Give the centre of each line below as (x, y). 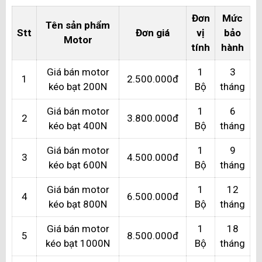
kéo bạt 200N (78, 86)
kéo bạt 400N (78, 125)
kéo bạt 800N (78, 204)
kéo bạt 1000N (78, 243)
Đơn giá (153, 32)
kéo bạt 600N (78, 165)
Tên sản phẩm (78, 25)
